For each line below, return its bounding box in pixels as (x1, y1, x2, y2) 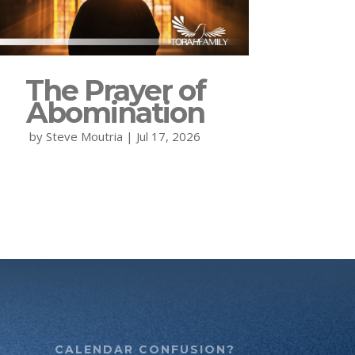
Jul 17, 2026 (136, 128, 201, 144)
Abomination (25, 94, 204, 130)
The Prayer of (25, 72, 205, 108)
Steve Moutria (46, 128, 124, 144)
